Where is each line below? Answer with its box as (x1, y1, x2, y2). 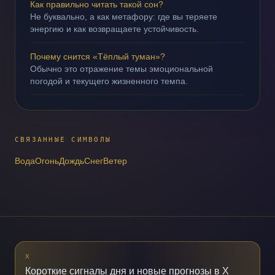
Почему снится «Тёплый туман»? (30, 52, 165, 61)
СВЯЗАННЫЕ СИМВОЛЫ (15, 136, 112, 144)
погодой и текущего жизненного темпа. (30, 76, 188, 86)
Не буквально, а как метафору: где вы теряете (30, 12, 217, 21)
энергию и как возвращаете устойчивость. (30, 24, 199, 34)
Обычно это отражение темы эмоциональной (30, 64, 213, 74)
